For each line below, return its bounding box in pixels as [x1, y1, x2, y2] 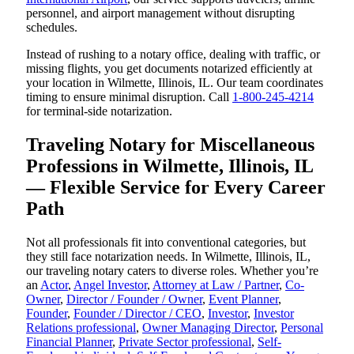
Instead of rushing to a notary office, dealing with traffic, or [26, 47, 320, 62]
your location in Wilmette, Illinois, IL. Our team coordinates [26, 76, 323, 90]
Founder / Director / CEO [73, 307, 201, 321]
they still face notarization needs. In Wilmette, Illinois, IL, [26, 250, 311, 264]
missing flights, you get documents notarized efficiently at [26, 62, 312, 76]
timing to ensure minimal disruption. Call [26, 90, 232, 104]
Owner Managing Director [142, 321, 274, 335]
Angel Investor [73, 278, 147, 292]
